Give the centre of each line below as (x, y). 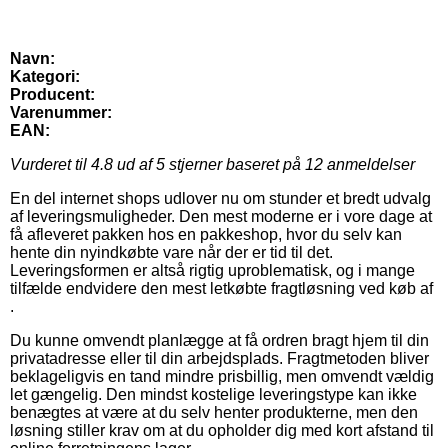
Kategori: (45, 77)
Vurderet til (50, 165)
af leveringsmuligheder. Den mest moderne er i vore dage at (221, 217)
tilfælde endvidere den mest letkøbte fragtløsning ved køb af (221, 289)
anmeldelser (369, 165)
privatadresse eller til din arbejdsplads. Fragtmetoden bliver (219, 359)
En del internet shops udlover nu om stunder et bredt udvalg (220, 199)
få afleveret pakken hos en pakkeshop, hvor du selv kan (206, 235)
